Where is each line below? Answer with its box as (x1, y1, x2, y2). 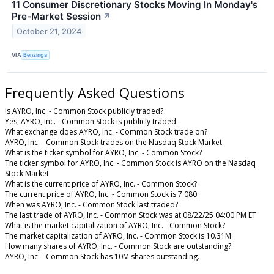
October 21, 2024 (17, 26, 82, 36)
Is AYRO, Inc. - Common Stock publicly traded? (5, 105, 163, 116)
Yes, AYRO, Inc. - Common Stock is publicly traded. (5, 116, 178, 127)
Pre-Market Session (12, 10, 101, 22)
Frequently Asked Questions (5, 83, 185, 102)
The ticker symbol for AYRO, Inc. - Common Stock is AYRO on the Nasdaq (5, 157, 256, 168)
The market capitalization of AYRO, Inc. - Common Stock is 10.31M (5, 230, 231, 241)
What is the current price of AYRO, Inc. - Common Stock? (5, 178, 197, 189)
